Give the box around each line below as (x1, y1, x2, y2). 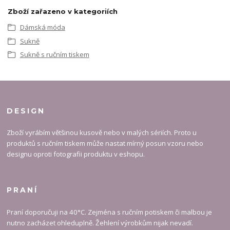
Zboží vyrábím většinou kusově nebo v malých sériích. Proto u (7, 128, 197, 138)
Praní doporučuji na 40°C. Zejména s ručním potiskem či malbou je (7, 207, 213, 217)
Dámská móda (20, 23, 65, 32)
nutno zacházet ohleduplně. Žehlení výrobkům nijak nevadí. (7, 218, 194, 228)
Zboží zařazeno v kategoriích (8, 7, 118, 16)
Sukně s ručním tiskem (20, 50, 89, 60)
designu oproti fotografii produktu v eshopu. (7, 149, 145, 159)
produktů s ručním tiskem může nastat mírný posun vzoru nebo (7, 139, 204, 148)
